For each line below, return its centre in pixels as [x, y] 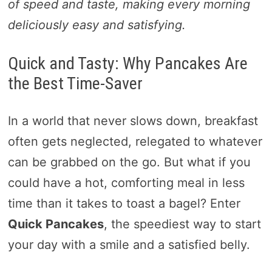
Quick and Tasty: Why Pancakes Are [127, 64]
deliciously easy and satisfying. [97, 25]
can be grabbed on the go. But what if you [129, 162]
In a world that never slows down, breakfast [133, 121]
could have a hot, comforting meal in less [126, 183]
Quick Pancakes [56, 224]
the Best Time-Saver [75, 84]
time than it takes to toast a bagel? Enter [124, 204]
